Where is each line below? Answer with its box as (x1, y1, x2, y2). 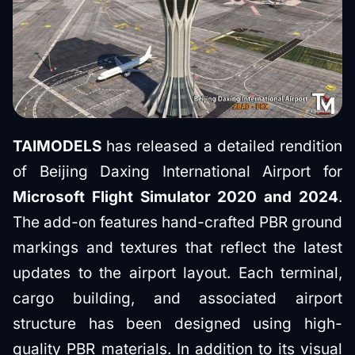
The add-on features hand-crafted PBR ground (13, 212, 342, 231)
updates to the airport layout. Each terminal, (13, 263, 342, 282)
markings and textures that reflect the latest (13, 238, 342, 257)
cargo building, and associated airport (13, 288, 342, 307)
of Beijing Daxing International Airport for (13, 162, 342, 181)
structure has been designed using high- (13, 314, 342, 333)
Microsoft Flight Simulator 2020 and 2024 (13, 187, 338, 206)
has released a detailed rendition (106, 136, 343, 155)
